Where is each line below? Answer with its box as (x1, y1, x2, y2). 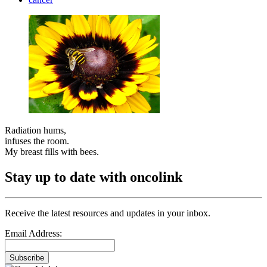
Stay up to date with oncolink (5, 169, 182, 185)
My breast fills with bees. (5, 147, 99, 157)
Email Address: (5, 228, 62, 239)
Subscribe (10, 253, 44, 263)
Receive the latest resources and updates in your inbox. (5, 208, 210, 219)
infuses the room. (5, 136, 69, 147)
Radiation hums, (5, 125, 66, 136)
